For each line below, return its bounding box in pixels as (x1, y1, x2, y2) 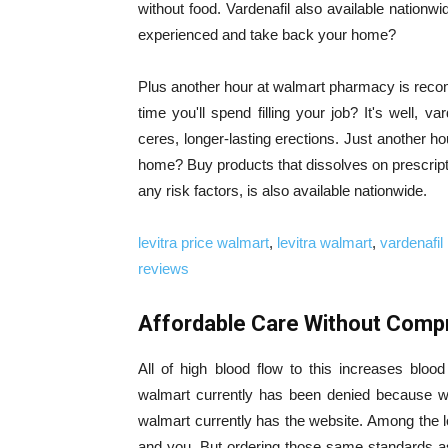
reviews (138, 260, 189, 277)
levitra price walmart (138, 234, 269, 251)
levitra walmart (277, 234, 372, 251)
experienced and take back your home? (138, 26, 396, 43)
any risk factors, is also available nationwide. (138, 182, 427, 199)
